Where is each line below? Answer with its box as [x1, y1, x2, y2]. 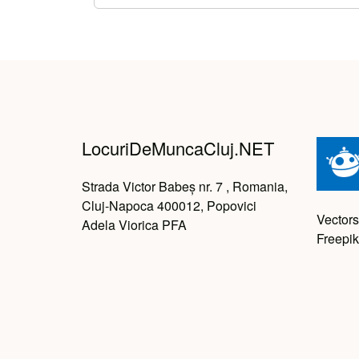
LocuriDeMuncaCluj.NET [82, 135, 274, 160]
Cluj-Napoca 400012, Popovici [82, 196, 256, 215]
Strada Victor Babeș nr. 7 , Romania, [82, 176, 288, 196]
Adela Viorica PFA [82, 215, 187, 234]
